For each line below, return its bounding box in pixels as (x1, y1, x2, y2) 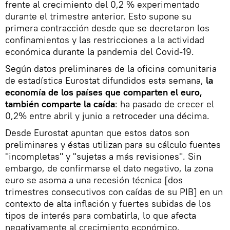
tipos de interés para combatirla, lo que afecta (5, 209, 196, 221)
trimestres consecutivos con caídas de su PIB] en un (5, 186, 223, 198)
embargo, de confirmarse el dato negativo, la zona (5, 162, 213, 174)
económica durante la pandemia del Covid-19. (5, 46, 194, 57)
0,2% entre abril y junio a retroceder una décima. (5, 110, 209, 122)
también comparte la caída (5, 98, 115, 110)
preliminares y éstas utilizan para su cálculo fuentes (5, 139, 221, 150)
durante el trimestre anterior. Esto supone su (5, 10, 191, 22)
